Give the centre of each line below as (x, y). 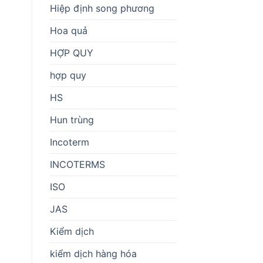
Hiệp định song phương (102, 8)
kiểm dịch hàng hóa (93, 253)
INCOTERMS (77, 164)
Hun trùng (72, 119)
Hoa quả (68, 30)
